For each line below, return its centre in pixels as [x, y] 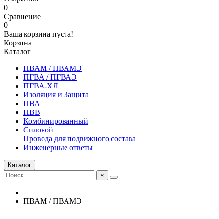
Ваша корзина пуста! [39, 34]
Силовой [38, 130]
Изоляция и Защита [56, 95]
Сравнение [22, 16]
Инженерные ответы [58, 147]
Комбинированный [56, 121]
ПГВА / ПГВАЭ [50, 77]
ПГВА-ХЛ [41, 86]
